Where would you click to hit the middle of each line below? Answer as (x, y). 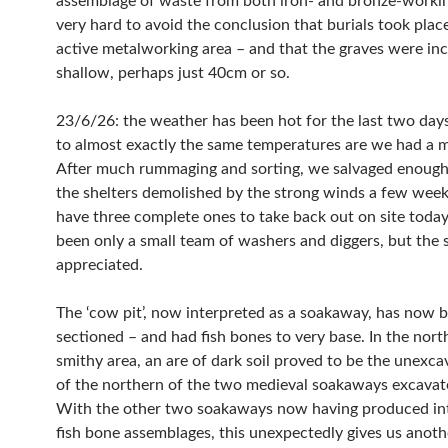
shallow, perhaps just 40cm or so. (173, 73)
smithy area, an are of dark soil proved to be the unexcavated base (100, 361)
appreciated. (99, 265)
